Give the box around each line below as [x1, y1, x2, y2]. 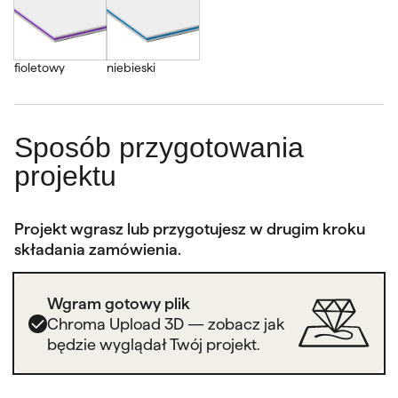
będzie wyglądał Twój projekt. [47, 335, 260, 353]
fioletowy [14, 60, 65, 75]
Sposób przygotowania [14, 131, 304, 163]
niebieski [107, 60, 155, 75]
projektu [14, 160, 116, 192]
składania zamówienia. [14, 241, 181, 258]
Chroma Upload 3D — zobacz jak [47, 314, 284, 332]
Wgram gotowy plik [47, 294, 190, 312]
